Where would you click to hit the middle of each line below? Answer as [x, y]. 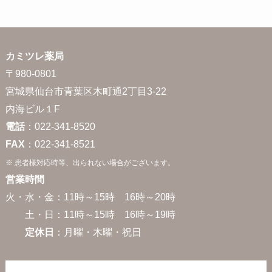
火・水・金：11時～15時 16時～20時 [95, 196]
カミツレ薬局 [34, 56]
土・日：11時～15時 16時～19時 [90, 214]
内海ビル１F [32, 108]
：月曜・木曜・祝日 [97, 232]
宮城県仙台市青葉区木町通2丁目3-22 [86, 91]
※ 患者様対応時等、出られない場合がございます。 [90, 162]
